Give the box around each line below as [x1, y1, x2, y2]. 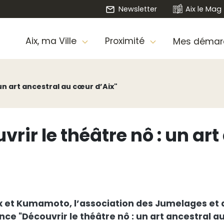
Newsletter [118, 3, 157, 14]
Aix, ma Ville [25, 35, 79, 47]
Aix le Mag [185, 3, 222, 14]
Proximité [104, 35, 147, 47]
